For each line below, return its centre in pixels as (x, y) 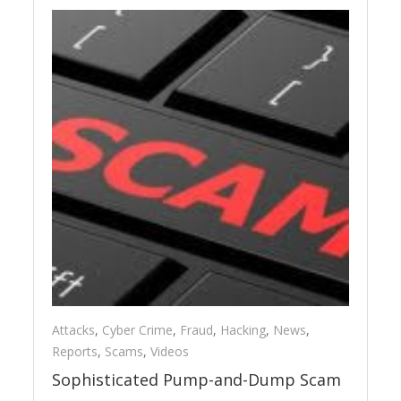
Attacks (74, 329)
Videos (170, 351)
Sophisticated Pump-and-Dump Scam (197, 379)
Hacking (243, 329)
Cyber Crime (138, 329)
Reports (75, 351)
